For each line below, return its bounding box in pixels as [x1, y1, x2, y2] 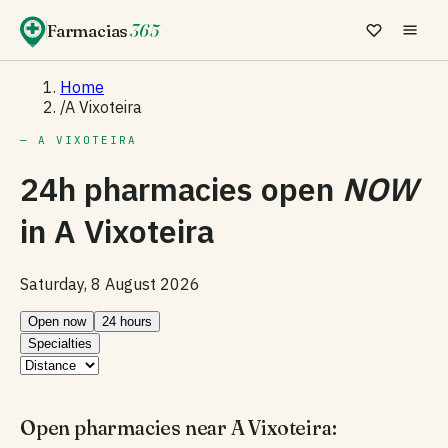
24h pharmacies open [20, 168, 342, 211]
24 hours [102, 313, 152, 329]
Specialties [28, 335, 92, 351]
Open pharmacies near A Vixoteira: [20, 414, 337, 440]
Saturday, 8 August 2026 [20, 273, 200, 294]
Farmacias [47, 19, 129, 41]
